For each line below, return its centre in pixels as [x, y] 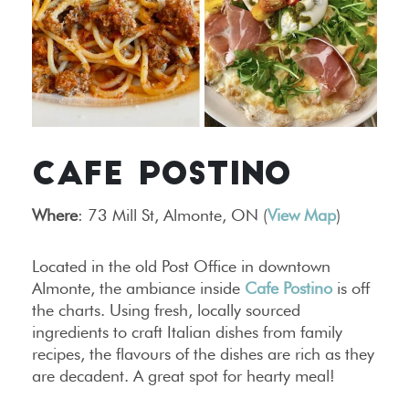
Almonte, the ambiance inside [138, 288]
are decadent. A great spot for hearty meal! [184, 375]
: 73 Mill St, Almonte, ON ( [173, 215]
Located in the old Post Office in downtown [181, 266]
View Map [302, 215]
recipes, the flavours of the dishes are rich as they [203, 353]
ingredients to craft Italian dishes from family [187, 331]
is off [351, 288]
